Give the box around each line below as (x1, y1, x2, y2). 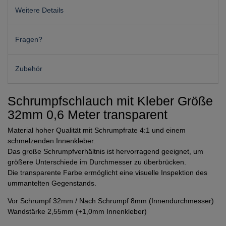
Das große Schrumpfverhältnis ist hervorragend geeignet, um (8, 147, 203, 156)
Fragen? (15, 35, 42, 43)
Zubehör (15, 65, 42, 73)
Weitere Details (15, 6, 64, 14)
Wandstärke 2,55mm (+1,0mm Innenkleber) (8, 207, 147, 216)
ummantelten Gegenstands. (8, 179, 96, 188)
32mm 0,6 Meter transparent (8, 107, 167, 122)
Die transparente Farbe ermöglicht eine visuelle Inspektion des (8, 168, 207, 177)
